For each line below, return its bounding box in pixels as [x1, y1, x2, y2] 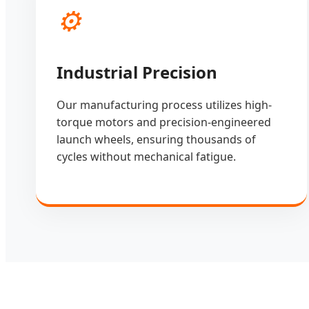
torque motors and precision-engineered [57, 114, 271, 130]
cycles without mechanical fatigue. [57, 148, 236, 164]
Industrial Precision [57, 60, 217, 83]
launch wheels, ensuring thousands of [57, 131, 256, 147]
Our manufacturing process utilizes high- [57, 97, 272, 112]
